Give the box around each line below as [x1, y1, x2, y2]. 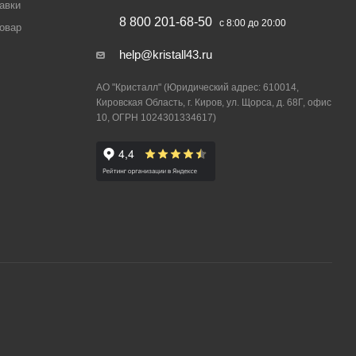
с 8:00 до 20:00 [219, 17, 286, 29]
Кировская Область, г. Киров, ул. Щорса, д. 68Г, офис [95, 97, 331, 108]
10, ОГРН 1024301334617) [95, 112, 216, 123]
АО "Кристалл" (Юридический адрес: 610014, [95, 82, 299, 93]
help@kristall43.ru [118, 48, 212, 61]
